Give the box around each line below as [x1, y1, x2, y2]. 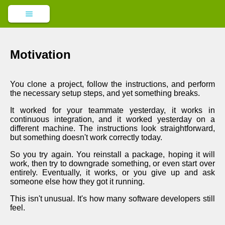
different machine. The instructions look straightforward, [10, 124, 215, 133]
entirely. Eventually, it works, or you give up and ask [10, 168, 215, 177]
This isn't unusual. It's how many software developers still [10, 194, 215, 203]
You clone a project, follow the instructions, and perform [10, 79, 215, 88]
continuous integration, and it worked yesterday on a [10, 115, 215, 124]
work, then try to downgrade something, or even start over [10, 159, 215, 168]
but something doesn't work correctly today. [10, 133, 162, 142]
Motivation [10, 47, 71, 61]
